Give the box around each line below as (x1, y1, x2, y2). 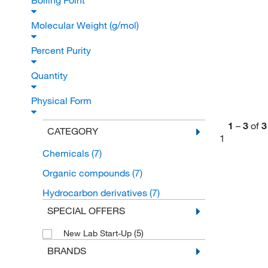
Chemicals (42, 147, 92, 160)
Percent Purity (31, 44, 93, 57)
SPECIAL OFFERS (47, 205, 125, 217)
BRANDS (47, 245, 86, 257)
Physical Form (31, 95, 94, 107)
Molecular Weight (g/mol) (31, 19, 141, 32)
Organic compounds (42, 167, 132, 179)
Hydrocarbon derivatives (42, 187, 150, 199)
